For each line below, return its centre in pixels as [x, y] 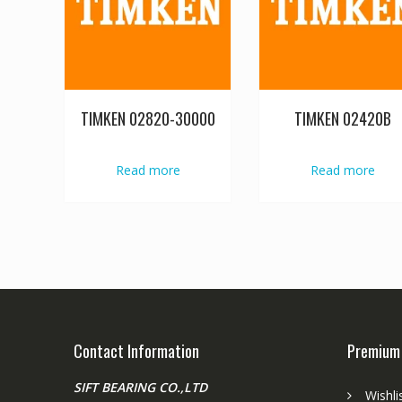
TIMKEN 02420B [342, 119]
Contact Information [136, 350]
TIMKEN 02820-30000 [148, 119]
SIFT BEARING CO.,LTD [140, 387]
